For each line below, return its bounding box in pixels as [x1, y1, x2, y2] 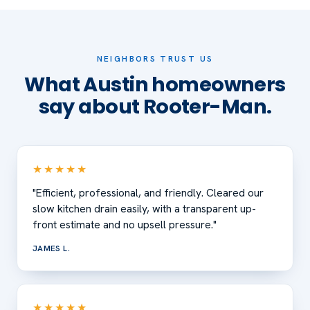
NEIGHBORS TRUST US [96, 53, 214, 65]
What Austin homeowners [24, 71, 286, 99]
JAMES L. [32, 243, 71, 255]
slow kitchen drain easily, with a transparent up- [32, 201, 256, 216]
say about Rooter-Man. [38, 93, 272, 121]
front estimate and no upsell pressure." [32, 217, 217, 232]
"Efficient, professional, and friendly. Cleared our [32, 185, 264, 200]
